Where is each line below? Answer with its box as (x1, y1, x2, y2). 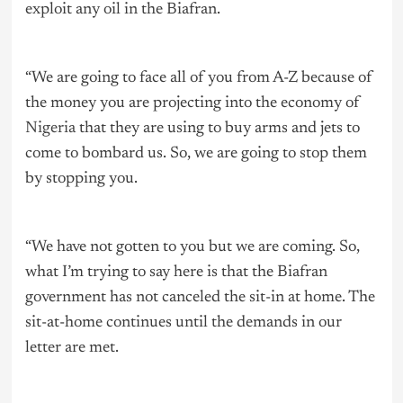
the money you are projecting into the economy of (24, 95, 360, 112)
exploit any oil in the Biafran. (24, 2, 220, 19)
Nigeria (24, 121, 76, 138)
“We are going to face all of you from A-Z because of (24, 70, 372, 87)
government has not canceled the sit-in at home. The (24, 290, 375, 307)
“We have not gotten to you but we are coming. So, (24, 239, 360, 256)
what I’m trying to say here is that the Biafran (24, 264, 327, 282)
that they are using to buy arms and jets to (75, 121, 360, 138)
